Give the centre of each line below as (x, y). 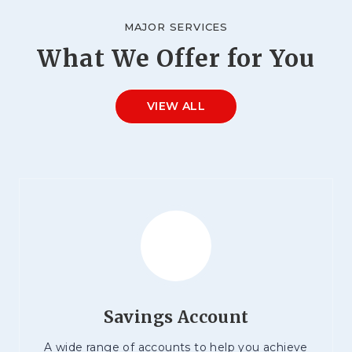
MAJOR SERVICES (176, 27)
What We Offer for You (176, 59)
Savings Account (176, 317)
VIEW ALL (176, 106)
